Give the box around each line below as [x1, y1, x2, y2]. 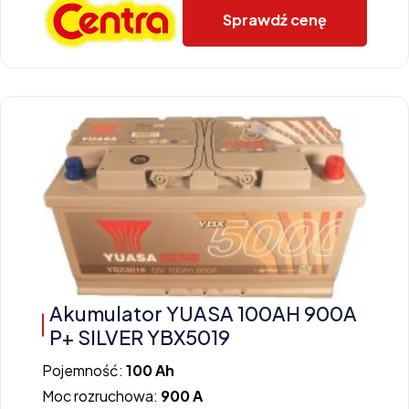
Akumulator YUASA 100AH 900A [49, 299, 357, 326]
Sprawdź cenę [223, 10, 327, 30]
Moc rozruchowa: [42, 385, 161, 405]
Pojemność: [42, 360, 126, 380]
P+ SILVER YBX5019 [49, 323, 230, 350]
